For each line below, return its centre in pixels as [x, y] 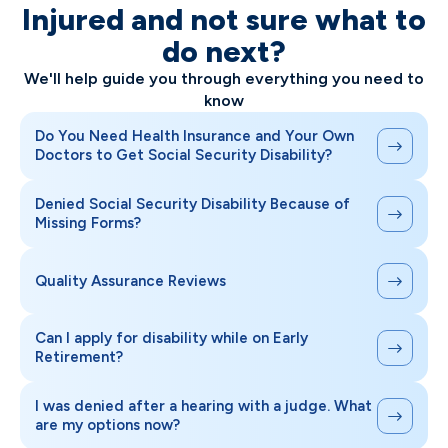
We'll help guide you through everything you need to [224, 79]
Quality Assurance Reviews [130, 280]
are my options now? [107, 425]
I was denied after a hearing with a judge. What [203, 406]
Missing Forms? [88, 223]
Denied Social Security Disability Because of [192, 204]
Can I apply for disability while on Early [171, 338]
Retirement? [79, 357]
